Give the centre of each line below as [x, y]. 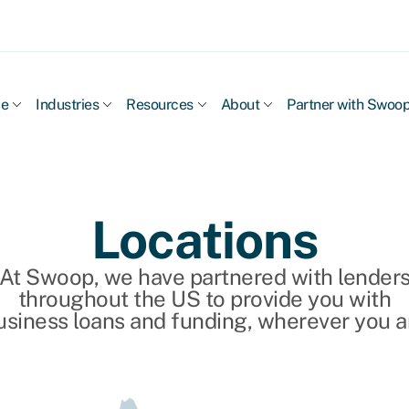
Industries [68, 104]
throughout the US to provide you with [204, 299]
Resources [160, 104]
